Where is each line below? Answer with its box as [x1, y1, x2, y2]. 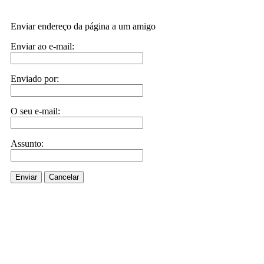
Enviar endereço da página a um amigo [11, 21, 156, 31]
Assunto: [11, 138, 44, 148]
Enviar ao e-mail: [11, 41, 74, 51]
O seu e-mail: [11, 106, 60, 116]
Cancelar [49, 173, 79, 181]
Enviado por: [11, 74, 59, 84]
